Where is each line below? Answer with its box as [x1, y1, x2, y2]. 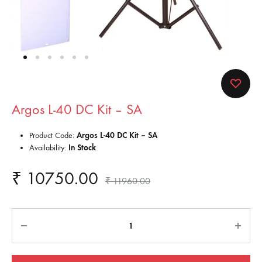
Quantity [12, 210, 47, 223]
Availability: [29, 143, 68, 153]
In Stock [68, 143, 96, 153]
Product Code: [29, 130, 77, 141]
